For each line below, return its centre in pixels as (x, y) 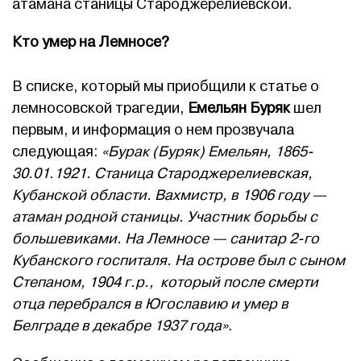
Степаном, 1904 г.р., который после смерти (165, 283)
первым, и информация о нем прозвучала (153, 131)
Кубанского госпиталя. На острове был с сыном (178, 261)
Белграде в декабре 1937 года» (120, 326)
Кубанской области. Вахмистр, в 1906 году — (169, 196)
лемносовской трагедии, (100, 109)
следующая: (55, 152)
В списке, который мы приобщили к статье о (166, 87)
